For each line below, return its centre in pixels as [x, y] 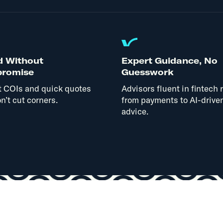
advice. [135, 111]
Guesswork [147, 72]
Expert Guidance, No [169, 60]
